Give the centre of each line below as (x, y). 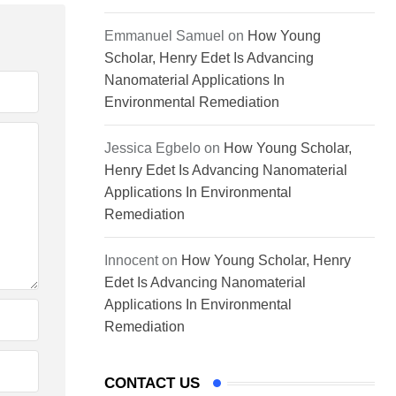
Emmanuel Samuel (164, 36)
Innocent (131, 261)
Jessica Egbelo (152, 148)
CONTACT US (152, 384)
